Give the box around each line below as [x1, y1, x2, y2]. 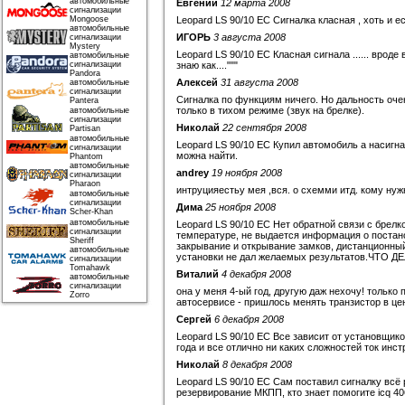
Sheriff [70, 236, 94, 245]
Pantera [70, 96, 99, 105]
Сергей [176, 314, 212, 325]
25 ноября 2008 [205, 202, 276, 212]
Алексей [176, 77, 218, 88]
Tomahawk [70, 263, 110, 272]
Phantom [70, 152, 103, 161]
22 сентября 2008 [222, 122, 306, 133]
